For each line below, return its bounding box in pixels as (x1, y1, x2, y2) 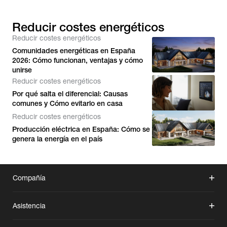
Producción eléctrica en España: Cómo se (12, 125, 150, 133)
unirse (12, 66, 32, 74)
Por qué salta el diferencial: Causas (12, 90, 128, 98)
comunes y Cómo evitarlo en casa (12, 99, 123, 107)
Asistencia (13, 202, 46, 210)
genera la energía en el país (12, 135, 102, 143)
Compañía (13, 174, 46, 182)
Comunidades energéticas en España (12, 47, 135, 55)
